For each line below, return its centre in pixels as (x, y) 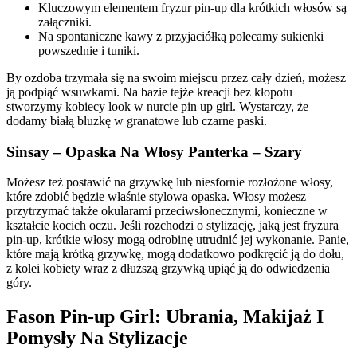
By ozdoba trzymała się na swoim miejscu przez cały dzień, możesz (176, 78)
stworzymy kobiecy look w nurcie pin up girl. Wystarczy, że (157, 107)
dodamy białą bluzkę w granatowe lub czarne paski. (137, 121)
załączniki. (65, 22)
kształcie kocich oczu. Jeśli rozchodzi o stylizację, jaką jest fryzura (173, 226)
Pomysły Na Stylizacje (97, 338)
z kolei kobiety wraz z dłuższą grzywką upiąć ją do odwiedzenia (168, 269)
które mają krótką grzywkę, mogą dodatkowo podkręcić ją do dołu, (175, 254)
